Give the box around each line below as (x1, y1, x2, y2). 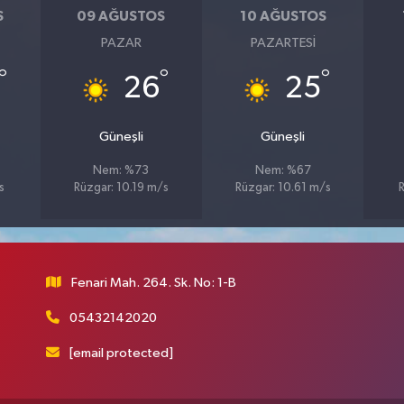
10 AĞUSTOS (239, 9, 326, 24)
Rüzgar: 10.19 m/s (73, 181, 169, 194)
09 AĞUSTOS (77, 9, 166, 24)
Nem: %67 (254, 164, 311, 177)
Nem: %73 (93, 164, 150, 177)
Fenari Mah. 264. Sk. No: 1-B (71, 275, 237, 289)
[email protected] (69, 345, 174, 360)
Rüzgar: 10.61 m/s (234, 181, 331, 194)
